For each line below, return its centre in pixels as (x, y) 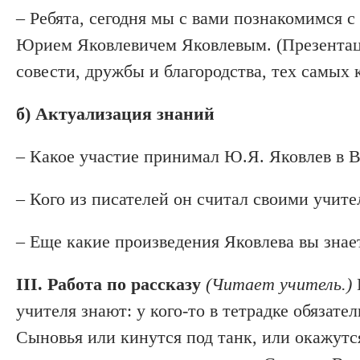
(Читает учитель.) (279, 284)
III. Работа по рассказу (108, 284)
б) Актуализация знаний (115, 113)
